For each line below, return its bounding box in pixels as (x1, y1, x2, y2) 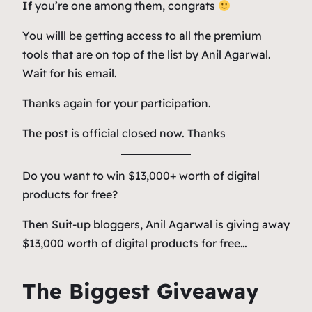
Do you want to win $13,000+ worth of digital (22, 169, 260, 183)
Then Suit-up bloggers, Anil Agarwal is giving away (22, 217, 290, 232)
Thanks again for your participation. (22, 96, 211, 111)
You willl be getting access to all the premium (22, 29, 262, 43)
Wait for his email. (22, 66, 117, 81)
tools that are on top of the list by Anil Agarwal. (22, 47, 271, 62)
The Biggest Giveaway (22, 278, 259, 305)
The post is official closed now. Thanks (22, 126, 226, 141)
